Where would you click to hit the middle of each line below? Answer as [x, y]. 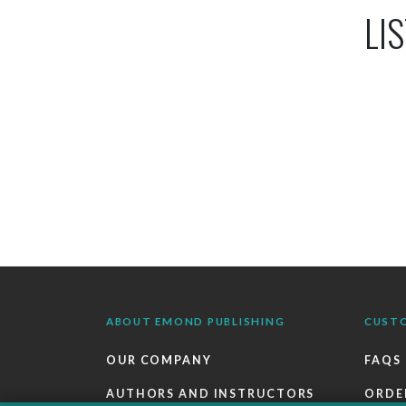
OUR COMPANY [159, 360]
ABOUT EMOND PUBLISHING [196, 322]
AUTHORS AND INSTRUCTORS [211, 393]
